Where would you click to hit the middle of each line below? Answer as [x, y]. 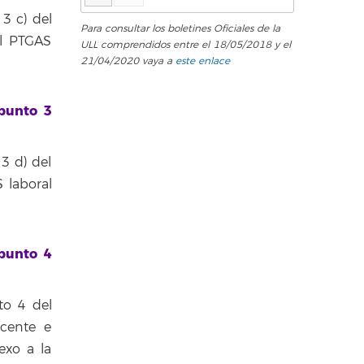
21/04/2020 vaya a [128, 62]
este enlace [202, 62]
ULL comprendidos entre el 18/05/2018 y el [185, 45]
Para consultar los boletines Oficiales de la [180, 29]
